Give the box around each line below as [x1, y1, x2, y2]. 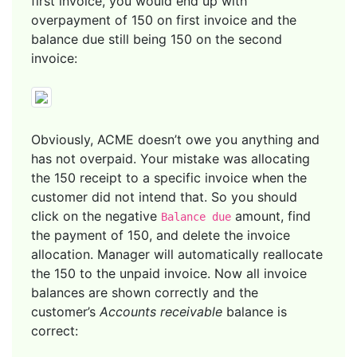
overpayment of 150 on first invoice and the [31, 11, 296, 28]
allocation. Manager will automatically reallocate [31, 245, 323, 262]
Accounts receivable [100, 303, 222, 320]
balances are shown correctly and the [31, 284, 258, 300]
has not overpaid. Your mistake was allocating [31, 150, 310, 167]
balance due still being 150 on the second [31, 30, 282, 47]
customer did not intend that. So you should [31, 188, 297, 205]
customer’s [31, 303, 100, 320]
